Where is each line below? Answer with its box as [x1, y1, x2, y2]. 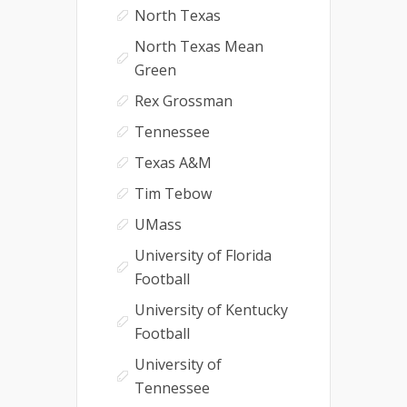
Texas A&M [134, 152, 212, 173]
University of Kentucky [134, 299, 288, 320]
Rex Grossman [134, 90, 233, 111]
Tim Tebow [134, 183, 212, 203]
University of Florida [134, 244, 272, 265]
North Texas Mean [134, 35, 263, 56]
